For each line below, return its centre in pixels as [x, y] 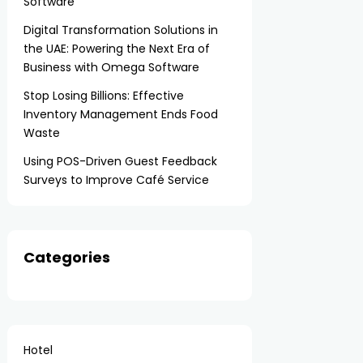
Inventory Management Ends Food [121, 114]
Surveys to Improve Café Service [117, 180]
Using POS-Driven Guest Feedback [121, 161]
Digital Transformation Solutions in [121, 30]
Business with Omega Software [112, 67]
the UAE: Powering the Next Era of [117, 49]
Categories [67, 257]
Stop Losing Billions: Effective [104, 96]
